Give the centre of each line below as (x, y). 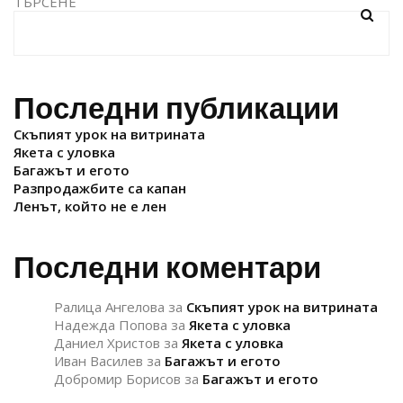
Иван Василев (99, 361)
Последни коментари (167, 268)
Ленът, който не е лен (90, 206)
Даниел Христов (107, 343)
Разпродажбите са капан (100, 188)
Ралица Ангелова (109, 307)
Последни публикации (176, 109)
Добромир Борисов (117, 379)
